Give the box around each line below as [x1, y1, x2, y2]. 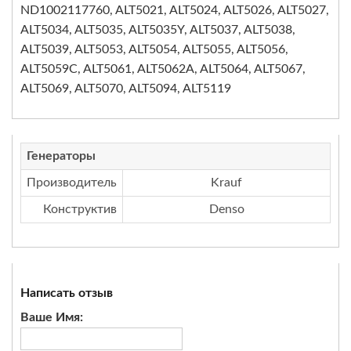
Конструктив [43, 203, 117, 215]
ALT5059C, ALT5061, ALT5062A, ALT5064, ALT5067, [20, 63, 306, 75]
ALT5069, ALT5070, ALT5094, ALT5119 [20, 82, 231, 95]
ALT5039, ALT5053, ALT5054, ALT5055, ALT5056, [20, 43, 288, 56]
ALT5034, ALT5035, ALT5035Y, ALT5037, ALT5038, [20, 24, 295, 36]
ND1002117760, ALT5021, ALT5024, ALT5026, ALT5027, [20, 4, 329, 16]
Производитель [27, 176, 117, 189]
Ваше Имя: [20, 311, 83, 324]
